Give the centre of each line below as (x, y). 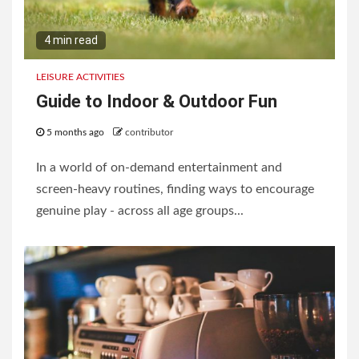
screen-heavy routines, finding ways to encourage (175, 190)
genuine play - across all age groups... (140, 211)
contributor (149, 133)
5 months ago (75, 133)
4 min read (71, 40)
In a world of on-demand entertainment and (159, 168)
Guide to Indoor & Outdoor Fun (157, 102)
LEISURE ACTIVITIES (81, 77)
